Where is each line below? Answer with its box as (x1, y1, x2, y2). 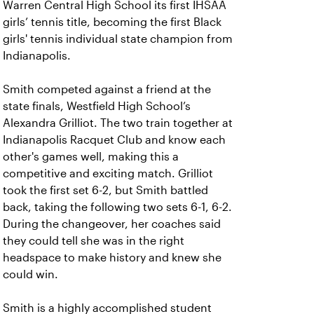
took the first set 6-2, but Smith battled (3, 184, 208, 196)
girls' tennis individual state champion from (3, 33, 233, 45)
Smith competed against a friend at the (3, 83, 211, 95)
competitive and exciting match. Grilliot (3, 168, 213, 179)
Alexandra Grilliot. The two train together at (3, 117, 233, 129)
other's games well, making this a (3, 151, 179, 163)
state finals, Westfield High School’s (3, 100, 191, 112)
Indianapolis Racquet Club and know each (3, 134, 226, 146)
